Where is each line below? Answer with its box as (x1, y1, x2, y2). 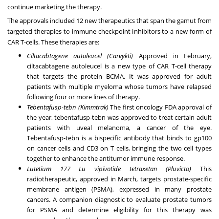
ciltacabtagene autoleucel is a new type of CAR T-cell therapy (27, 62, 212, 71)
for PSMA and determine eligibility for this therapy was (27, 205, 212, 215)
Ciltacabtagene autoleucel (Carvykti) (27, 51, 133, 61)
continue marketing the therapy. (7, 2, 103, 12)
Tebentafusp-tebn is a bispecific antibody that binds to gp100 (27, 133, 212, 143)
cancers (27, 195, 49, 204)
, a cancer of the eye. (129, 123, 212, 132)
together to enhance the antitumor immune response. (27, 154, 186, 163)
